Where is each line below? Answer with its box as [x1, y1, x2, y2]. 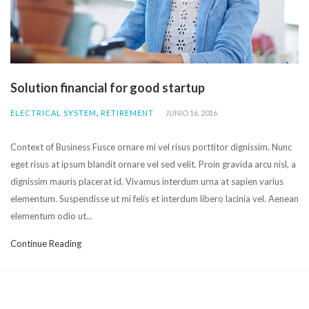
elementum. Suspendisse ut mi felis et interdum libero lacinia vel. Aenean [10, 193, 299, 205]
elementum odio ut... [10, 210, 92, 222]
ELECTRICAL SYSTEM [10, 108, 97, 118]
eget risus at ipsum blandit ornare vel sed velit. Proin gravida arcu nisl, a [10, 159, 296, 170]
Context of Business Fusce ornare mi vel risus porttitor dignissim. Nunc [10, 141, 292, 153]
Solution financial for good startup [10, 80, 205, 96]
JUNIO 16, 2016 [166, 108, 217, 118]
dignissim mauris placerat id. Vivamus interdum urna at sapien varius [10, 176, 283, 188]
